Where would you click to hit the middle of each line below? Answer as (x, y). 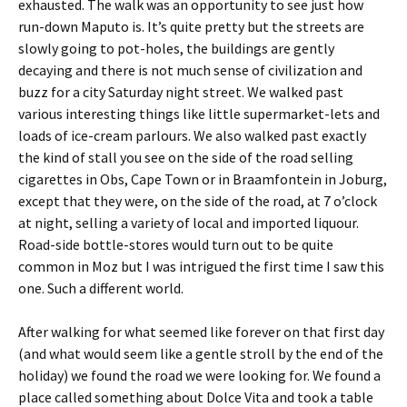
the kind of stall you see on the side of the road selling (186, 157)
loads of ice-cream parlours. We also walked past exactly (192, 135)
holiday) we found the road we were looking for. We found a (199, 375)
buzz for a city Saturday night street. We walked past (181, 92)
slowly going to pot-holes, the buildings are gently (176, 48)
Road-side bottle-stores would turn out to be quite (176, 244)
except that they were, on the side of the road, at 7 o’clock (198, 201)
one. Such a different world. (101, 288)
